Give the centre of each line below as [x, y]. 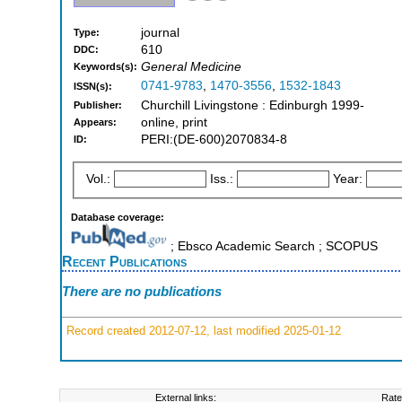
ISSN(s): [93, 87]
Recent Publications [124, 261]
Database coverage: [118, 217]
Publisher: [98, 105]
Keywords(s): [105, 67]
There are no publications [142, 292]
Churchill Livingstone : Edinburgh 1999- [253, 106]
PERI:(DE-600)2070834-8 [214, 140]
